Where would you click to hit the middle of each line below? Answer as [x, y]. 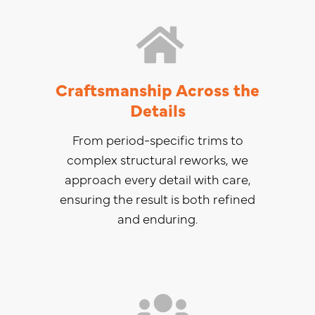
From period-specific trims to [157, 139]
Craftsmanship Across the [157, 89]
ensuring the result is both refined [157, 198]
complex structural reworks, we [157, 159]
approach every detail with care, [157, 179]
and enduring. [157, 218]
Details [157, 109]
